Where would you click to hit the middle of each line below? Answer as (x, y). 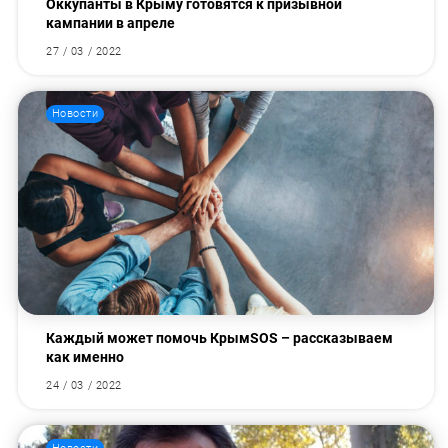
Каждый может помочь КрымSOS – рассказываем (220, 338)
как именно (85, 357)
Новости (75, 114)
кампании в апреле (111, 23)
